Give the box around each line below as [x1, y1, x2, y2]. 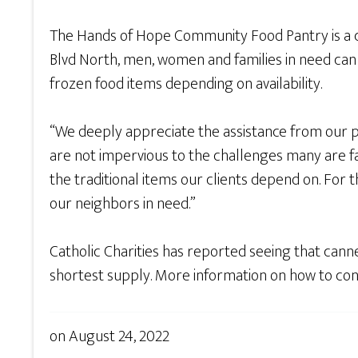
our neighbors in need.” [50, 190, 196, 218]
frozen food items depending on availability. [50, 70, 322, 98]
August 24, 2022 [69, 323, 169, 351]
